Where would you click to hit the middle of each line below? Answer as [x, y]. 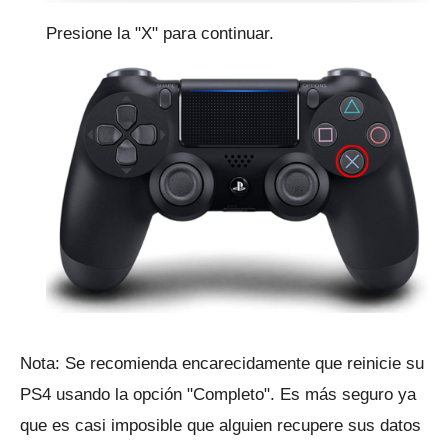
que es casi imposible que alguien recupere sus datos [220, 426]
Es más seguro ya [348, 395]
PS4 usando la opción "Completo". [150, 395]
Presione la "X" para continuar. [160, 34]
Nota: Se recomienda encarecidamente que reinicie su [222, 364]
